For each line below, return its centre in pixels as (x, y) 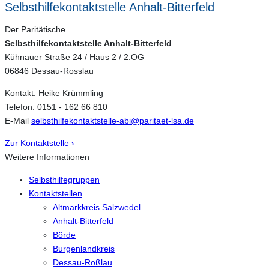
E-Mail (18, 121)
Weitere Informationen (47, 157)
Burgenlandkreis (84, 248)
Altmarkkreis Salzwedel (97, 207)
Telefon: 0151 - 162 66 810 (56, 107)
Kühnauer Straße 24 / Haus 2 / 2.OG (74, 57)
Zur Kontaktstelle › (40, 143)
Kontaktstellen (56, 193)
